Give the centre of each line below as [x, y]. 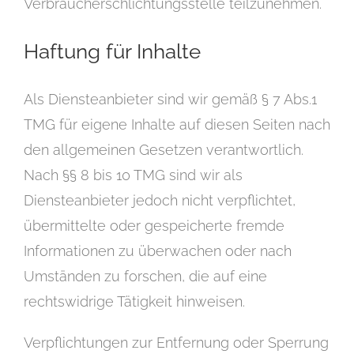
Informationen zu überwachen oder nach [158, 251]
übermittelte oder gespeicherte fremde [154, 226]
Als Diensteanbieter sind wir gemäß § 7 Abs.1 [170, 100]
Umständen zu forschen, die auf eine [145, 277]
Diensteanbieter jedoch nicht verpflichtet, [160, 201]
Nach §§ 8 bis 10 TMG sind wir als [133, 175]
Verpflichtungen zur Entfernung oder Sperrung [176, 343]
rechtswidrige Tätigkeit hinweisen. [134, 302]
